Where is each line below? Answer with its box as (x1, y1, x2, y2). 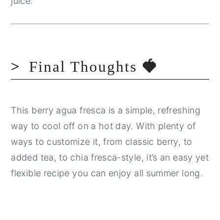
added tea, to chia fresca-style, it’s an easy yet (11, 152, 209, 163)
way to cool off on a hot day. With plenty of (11, 121, 196, 132)
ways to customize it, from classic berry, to (11, 137, 192, 147)
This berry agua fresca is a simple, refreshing (11, 105, 200, 116)
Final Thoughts (29, 58, 142, 76)
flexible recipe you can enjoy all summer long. (11, 168, 203, 179)
